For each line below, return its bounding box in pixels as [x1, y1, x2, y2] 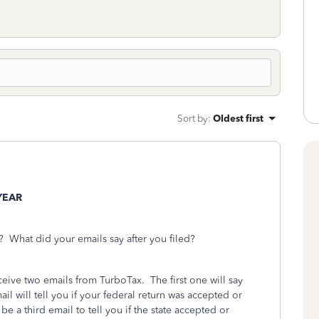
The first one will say [150, 274, 243, 286]
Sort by [177, 113, 208, 124]
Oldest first [213, 113, 263, 124]
